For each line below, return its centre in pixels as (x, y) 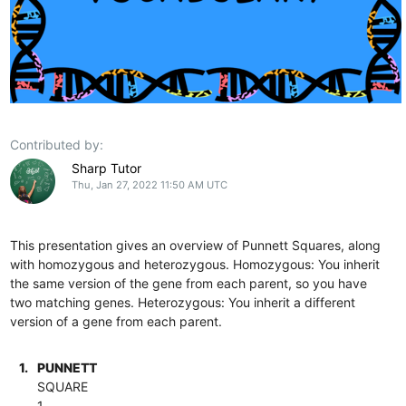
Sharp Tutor (106, 168)
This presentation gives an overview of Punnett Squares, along (196, 245)
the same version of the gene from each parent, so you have (189, 283)
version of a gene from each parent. (116, 321)
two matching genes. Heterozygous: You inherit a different (183, 302)
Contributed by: (57, 144)
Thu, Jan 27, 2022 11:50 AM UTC (149, 184)
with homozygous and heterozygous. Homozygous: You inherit (195, 264)
